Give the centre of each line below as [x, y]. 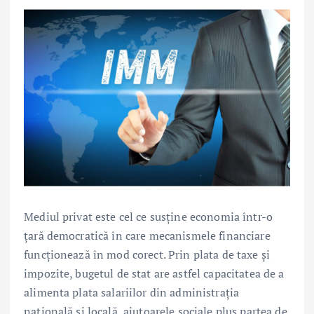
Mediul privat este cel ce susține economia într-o [148, 217]
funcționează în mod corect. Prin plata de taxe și [147, 255]
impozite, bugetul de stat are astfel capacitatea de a [154, 274]
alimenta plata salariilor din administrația [132, 293]
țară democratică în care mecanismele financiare [147, 236]
